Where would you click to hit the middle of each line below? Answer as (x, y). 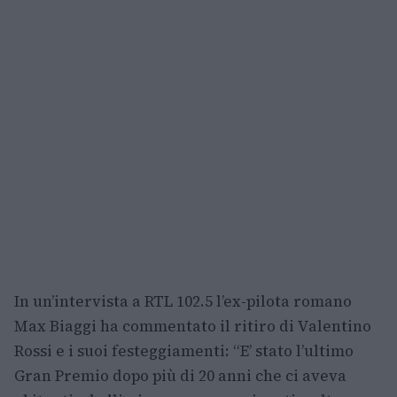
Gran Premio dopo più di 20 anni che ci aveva (180, 376)
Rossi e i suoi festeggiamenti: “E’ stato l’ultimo (184, 351)
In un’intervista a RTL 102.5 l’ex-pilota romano (183, 302)
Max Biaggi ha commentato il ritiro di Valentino (193, 327)
